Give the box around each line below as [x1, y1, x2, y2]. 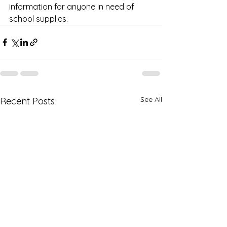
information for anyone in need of [9, 2, 136, 12]
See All [140, 95, 162, 104]
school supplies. [9, 14, 68, 24]
